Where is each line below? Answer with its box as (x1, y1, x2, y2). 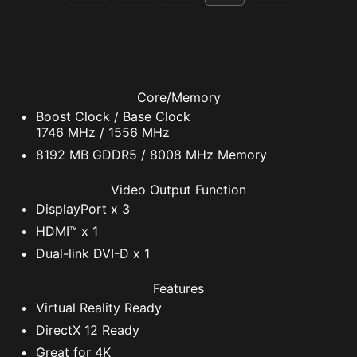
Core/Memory (136, 88, 221, 105)
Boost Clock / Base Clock (36, 108, 190, 124)
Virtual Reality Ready (36, 299, 162, 316)
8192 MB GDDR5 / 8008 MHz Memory (36, 146, 267, 163)
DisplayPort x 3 (36, 200, 130, 217)
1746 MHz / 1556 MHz (36, 124, 170, 140)
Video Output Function (111, 181, 246, 198)
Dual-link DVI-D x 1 (36, 245, 150, 261)
